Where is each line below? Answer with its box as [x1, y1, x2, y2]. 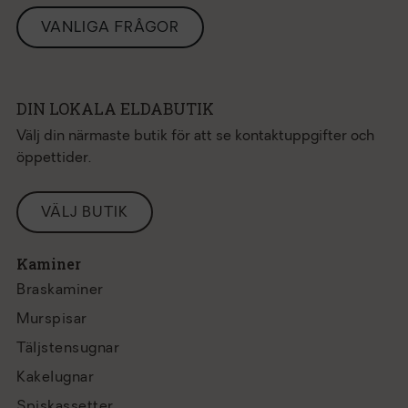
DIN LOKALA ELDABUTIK [16, 98, 214, 119]
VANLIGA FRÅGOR [41, 21, 179, 36]
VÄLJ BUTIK [41, 206, 128, 220]
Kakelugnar [16, 371, 94, 385]
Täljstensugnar [16, 342, 119, 356]
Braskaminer [16, 283, 104, 298]
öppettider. [16, 151, 91, 166]
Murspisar [16, 312, 87, 327]
